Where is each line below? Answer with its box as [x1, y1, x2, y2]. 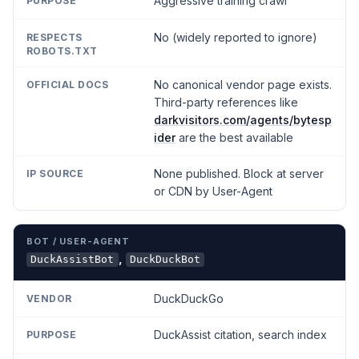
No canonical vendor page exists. [153, 78, 332, 92]
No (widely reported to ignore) [153, 30, 317, 44]
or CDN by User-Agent [153, 184, 272, 199]
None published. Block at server [153, 167, 324, 181]
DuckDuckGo [153, 291, 224, 305]
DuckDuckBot [129, 253, 200, 266]
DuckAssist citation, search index [153, 328, 327, 342]
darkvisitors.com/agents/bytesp [153, 113, 332, 127]
